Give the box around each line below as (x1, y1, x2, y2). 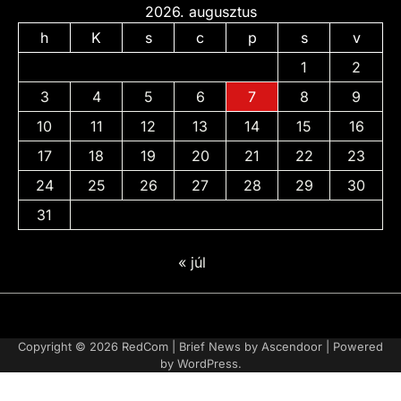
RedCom (122, 338, 168, 354)
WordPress (176, 355, 238, 371)
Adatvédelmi (200, 315, 268, 330)
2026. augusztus (144, 2, 257, 21)
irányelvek (200, 332, 256, 347)
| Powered (322, 338, 383, 354)
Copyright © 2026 (18, 338, 122, 354)
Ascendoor (261, 338, 322, 354)
